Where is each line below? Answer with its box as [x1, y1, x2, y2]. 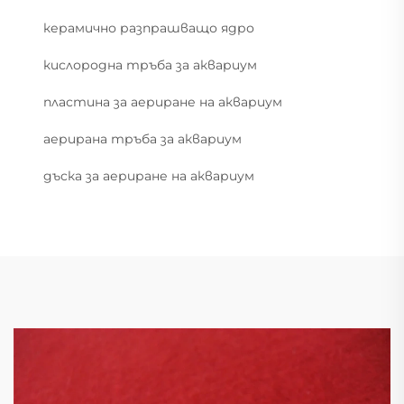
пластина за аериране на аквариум [43, 94, 282, 111]
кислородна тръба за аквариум [43, 57, 257, 74]
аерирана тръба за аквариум [43, 131, 242, 148]
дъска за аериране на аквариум [43, 168, 254, 185]
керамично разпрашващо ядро [43, 20, 254, 37]
